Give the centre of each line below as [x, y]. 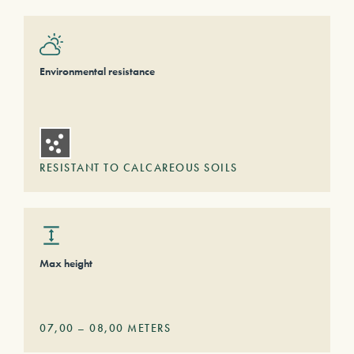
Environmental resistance [97, 71]
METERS [147, 328]
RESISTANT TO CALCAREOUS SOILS [139, 168]
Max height [66, 263]
